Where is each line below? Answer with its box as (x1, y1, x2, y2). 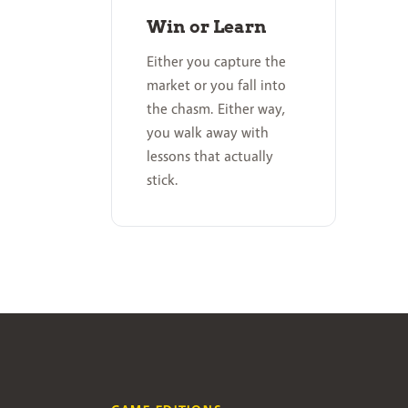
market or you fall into (147, 76, 286, 94)
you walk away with (147, 123, 269, 141)
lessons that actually (147, 147, 273, 165)
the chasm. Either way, (147, 99, 286, 117)
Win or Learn (147, 15, 267, 37)
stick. (147, 170, 178, 189)
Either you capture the (147, 52, 286, 70)
